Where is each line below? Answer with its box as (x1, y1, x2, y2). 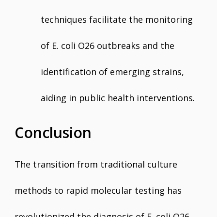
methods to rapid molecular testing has (15, 185, 182, 196)
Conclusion (15, 123, 92, 142)
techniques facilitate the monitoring (41, 14, 193, 25)
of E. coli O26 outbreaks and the (41, 40, 174, 51)
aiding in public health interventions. (41, 92, 195, 104)
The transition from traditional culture (15, 158, 177, 170)
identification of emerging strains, (41, 66, 184, 77)
